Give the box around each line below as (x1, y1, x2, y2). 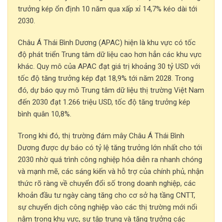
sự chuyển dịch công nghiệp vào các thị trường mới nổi (18, 202, 197, 212)
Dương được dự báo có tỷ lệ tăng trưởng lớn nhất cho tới (18, 143, 202, 152)
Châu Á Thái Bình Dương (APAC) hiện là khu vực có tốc (18, 38, 196, 47)
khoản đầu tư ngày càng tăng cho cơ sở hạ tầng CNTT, (18, 190, 195, 200)
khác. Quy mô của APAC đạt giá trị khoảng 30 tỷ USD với (18, 61, 200, 71)
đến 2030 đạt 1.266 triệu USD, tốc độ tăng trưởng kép (18, 97, 190, 107)
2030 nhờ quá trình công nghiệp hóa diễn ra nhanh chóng (18, 155, 202, 164)
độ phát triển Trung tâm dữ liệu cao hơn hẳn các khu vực (18, 50, 202, 59)
